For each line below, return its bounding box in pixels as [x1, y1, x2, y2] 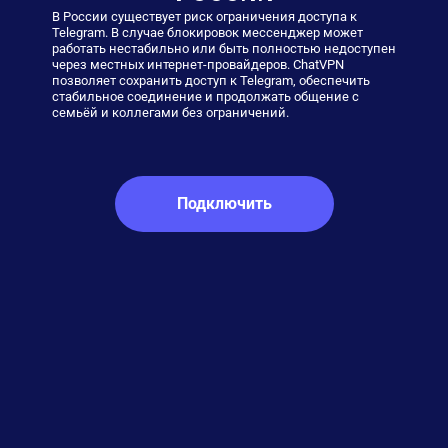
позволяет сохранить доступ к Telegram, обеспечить [51, 73, 370, 88]
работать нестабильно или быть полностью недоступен [51, 41, 396, 56]
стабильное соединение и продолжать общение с [51, 89, 359, 104]
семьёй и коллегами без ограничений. [51, 105, 289, 120]
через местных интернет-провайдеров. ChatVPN [51, 57, 344, 72]
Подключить [176, 194, 272, 213]
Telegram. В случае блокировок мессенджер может [51, 25, 363, 40]
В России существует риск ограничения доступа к [51, 9, 357, 24]
